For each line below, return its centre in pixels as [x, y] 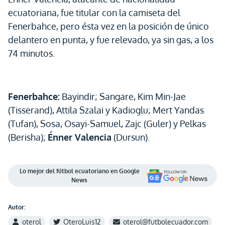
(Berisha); [28, 137]
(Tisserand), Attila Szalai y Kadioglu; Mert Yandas [106, 110]
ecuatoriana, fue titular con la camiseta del [94, 13]
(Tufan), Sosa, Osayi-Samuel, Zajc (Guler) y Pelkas [107, 124]
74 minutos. [31, 53]
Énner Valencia [80, 137]
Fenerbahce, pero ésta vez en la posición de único [108, 26]
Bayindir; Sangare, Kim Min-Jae [123, 96]
